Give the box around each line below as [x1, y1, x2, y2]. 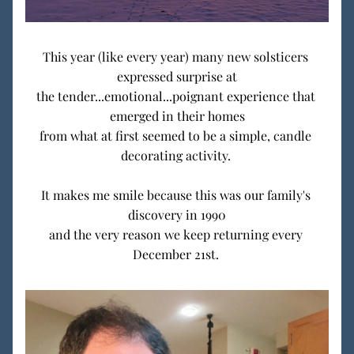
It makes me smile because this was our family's [40, 186, 311, 203]
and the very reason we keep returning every [48, 226, 303, 243]
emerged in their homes [109, 107, 245, 124]
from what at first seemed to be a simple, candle [40, 127, 311, 144]
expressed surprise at [117, 68, 237, 85]
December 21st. [132, 246, 222, 262]
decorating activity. [120, 147, 234, 164]
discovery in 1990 [128, 206, 226, 223]
